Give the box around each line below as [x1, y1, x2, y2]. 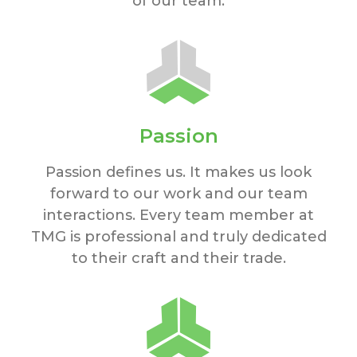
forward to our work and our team [49, 185, 308, 203]
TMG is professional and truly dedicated [30, 228, 327, 246]
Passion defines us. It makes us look [45, 163, 312, 182]
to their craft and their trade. [71, 249, 286, 268]
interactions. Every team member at [43, 206, 314, 225]
